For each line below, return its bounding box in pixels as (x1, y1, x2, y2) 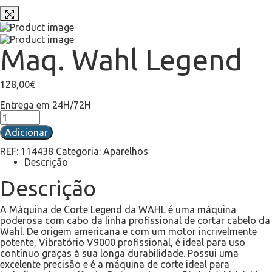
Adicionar (5, 127, 48, 138)
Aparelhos (103, 146, 148, 157)
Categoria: (56, 146, 103, 157)
